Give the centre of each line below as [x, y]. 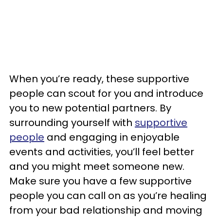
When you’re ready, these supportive [99, 79]
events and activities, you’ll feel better [102, 152]
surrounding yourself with [72, 122]
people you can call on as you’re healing [108, 195]
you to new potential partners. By [90, 108]
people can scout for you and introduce [106, 93]
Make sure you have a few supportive [100, 181]
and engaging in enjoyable [112, 137]
